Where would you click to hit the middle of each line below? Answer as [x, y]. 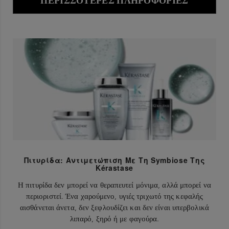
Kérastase [114, 167]
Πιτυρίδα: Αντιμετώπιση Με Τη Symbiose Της [114, 160]
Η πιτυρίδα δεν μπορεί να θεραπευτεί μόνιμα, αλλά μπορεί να [114, 185]
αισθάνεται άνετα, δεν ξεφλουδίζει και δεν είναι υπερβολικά [114, 207]
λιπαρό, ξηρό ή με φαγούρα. [114, 218]
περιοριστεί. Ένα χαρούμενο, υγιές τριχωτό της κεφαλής [114, 196]
